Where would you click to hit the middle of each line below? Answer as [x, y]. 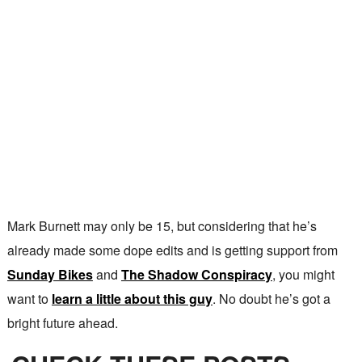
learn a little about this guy [132, 299]
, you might [303, 275]
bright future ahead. [62, 323]
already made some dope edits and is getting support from [172, 250]
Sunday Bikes [50, 275]
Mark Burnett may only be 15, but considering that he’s [162, 226]
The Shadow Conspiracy [196, 275]
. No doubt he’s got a [271, 299]
